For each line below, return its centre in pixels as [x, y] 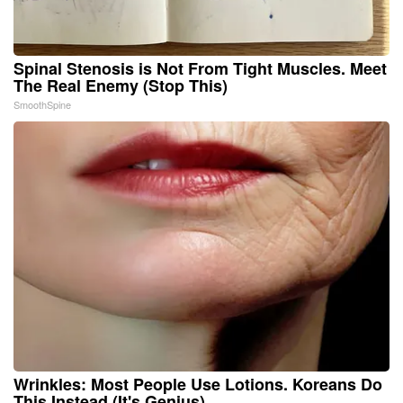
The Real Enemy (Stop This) [121, 85]
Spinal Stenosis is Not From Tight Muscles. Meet [200, 68]
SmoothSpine [42, 104]
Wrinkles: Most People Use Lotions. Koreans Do [198, 384]
